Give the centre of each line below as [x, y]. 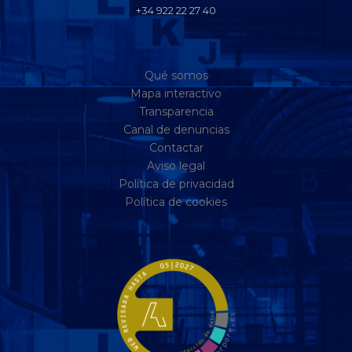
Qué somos [176, 76]
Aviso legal [176, 166]
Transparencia [176, 112]
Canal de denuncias [176, 130]
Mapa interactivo [176, 94]
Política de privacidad [176, 184]
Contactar [176, 148]
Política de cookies [176, 202]
